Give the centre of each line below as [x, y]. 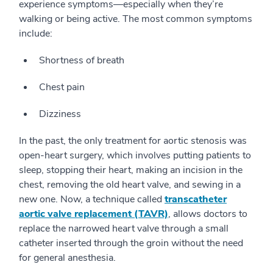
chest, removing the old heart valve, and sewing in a [130, 185]
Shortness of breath [82, 61]
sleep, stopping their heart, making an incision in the [131, 170]
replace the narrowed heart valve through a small [124, 229]
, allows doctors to [208, 214]
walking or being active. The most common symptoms [136, 19]
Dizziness [60, 114]
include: [36, 34]
